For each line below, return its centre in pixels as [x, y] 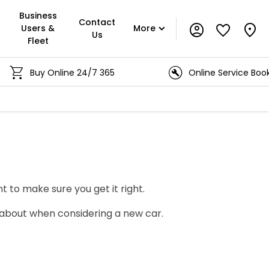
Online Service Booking [218, 73]
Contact [97, 22]
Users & [38, 28]
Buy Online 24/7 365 [54, 73]
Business [38, 16]
